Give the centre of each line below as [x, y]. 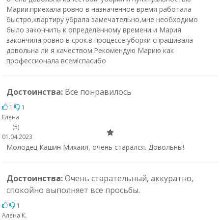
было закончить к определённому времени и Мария [94, 30]
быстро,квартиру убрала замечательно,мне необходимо [102, 19]
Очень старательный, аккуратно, [129, 178]
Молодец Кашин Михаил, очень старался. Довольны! [95, 147]
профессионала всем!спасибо [56, 61]
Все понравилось [98, 92]
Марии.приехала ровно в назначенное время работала [99, 9]
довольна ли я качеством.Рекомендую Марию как [90, 50]
